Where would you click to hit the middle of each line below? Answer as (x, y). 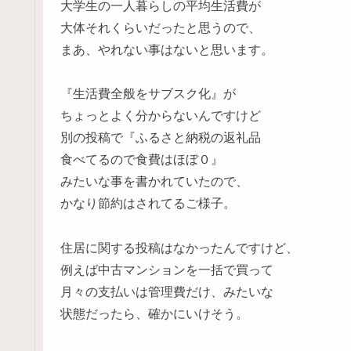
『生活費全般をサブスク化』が (148, 94)
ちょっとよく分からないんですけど (161, 116)
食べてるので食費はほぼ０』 (142, 160)
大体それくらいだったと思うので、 (161, 27)
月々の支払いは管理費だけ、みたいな (167, 292)
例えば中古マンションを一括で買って (167, 270)
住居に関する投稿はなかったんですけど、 (179, 248)
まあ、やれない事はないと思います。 (167, 49)
